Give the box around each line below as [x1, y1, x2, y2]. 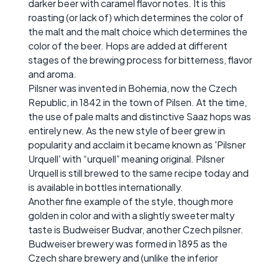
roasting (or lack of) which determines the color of [28, 11, 243, 24]
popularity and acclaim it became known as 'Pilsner [28, 138, 246, 151]
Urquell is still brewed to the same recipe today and [28, 166, 249, 179]
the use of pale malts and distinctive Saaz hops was [28, 110, 251, 123]
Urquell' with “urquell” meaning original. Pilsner [28, 152, 225, 165]
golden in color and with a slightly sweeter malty [28, 209, 235, 222]
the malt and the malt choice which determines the [28, 25, 247, 38]
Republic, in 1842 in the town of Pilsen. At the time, [28, 95, 247, 108]
